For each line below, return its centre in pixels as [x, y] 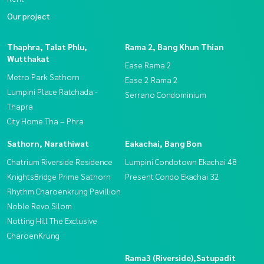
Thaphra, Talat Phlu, [47, 46]
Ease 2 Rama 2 [151, 79]
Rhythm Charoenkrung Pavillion [64, 191]
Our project [29, 16]
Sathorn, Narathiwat [48, 143]
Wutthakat [28, 58]
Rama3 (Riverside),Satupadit [180, 257]
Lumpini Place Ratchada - [52, 91]
